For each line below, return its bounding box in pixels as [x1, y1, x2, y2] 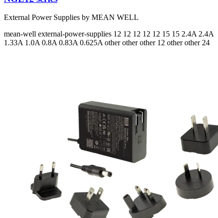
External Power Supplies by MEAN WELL [4, 13, 139, 22]
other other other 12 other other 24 [105, 38, 210, 47]
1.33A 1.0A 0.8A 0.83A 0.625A [4, 38, 105, 47]
